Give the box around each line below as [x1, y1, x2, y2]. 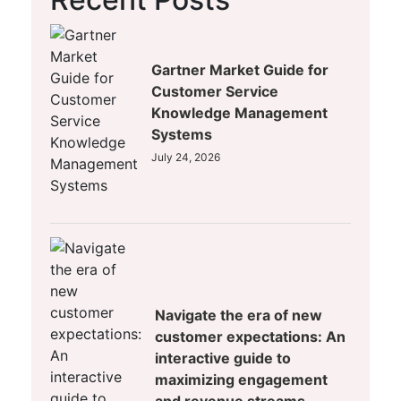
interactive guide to [155, 349, 291, 368]
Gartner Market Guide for [151, 61, 328, 80]
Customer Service [151, 82, 278, 101]
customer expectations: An [155, 328, 346, 346]
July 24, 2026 [151, 150, 220, 165]
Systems [151, 125, 212, 144]
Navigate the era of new [155, 306, 322, 325]
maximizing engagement [155, 371, 328, 389]
